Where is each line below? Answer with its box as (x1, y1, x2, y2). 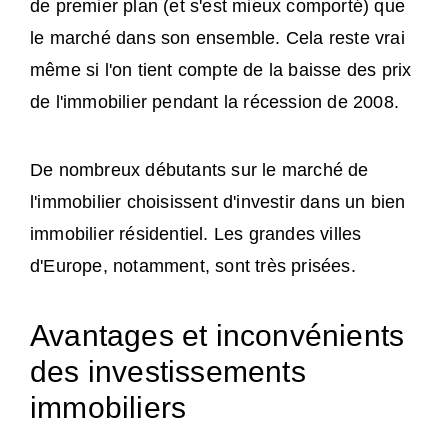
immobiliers (30, 391, 187, 425)
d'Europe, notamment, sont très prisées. (30, 256, 356, 277)
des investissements (30, 355, 306, 389)
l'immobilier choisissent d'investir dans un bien (30, 192, 406, 213)
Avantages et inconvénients (30, 319, 405, 353)
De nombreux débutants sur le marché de (30, 160, 369, 181)
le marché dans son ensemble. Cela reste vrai (30, 28, 405, 49)
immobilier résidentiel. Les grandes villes (30, 224, 362, 245)
